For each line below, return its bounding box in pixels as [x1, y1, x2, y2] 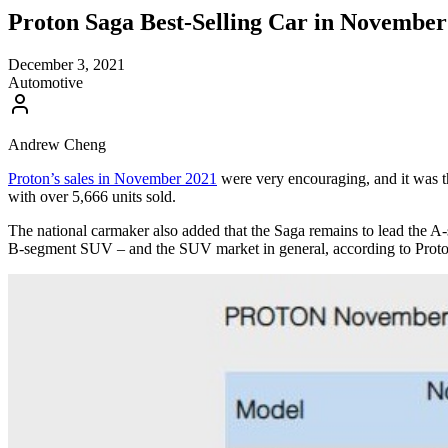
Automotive [8, 73, 83, 91]
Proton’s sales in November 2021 [8, 169, 217, 187]
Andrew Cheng [8, 135, 106, 153]
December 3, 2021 [8, 55, 125, 73]
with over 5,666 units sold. [8, 187, 176, 205]
